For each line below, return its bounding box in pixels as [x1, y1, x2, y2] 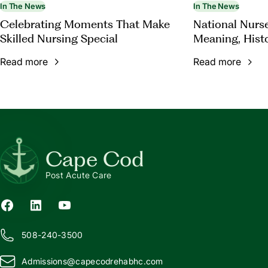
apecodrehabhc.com [80, 256, 163, 267]
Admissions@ [22, 256, 76, 267]
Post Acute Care [45, 170, 112, 181]
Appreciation [193, 46, 260, 60]
